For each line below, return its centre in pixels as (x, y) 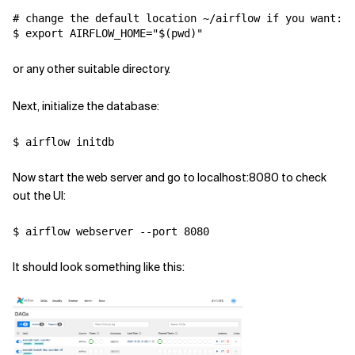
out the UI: (39, 196)
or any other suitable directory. (92, 69)
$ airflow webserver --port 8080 (111, 231)
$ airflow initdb (63, 142)
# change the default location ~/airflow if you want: (177, 18)
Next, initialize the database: (86, 106)
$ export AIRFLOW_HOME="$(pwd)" (108, 33)
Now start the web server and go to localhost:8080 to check (170, 177)
